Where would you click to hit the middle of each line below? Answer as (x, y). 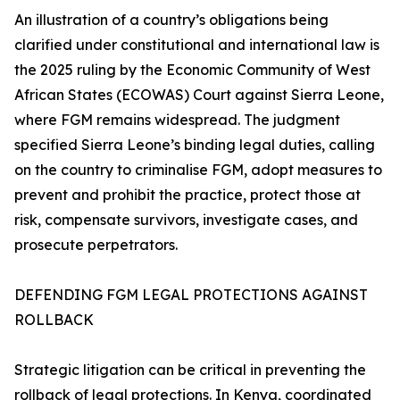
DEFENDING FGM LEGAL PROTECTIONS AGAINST (191, 295)
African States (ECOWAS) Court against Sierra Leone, (199, 95)
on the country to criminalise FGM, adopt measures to (198, 170)
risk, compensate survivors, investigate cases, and (186, 220)
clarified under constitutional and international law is (197, 45)
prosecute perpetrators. (96, 245)
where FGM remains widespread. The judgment (177, 120)
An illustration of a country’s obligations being (171, 20)
